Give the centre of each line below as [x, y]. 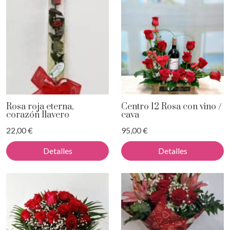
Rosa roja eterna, [40, 107]
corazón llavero [38, 115]
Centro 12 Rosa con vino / [171, 107]
